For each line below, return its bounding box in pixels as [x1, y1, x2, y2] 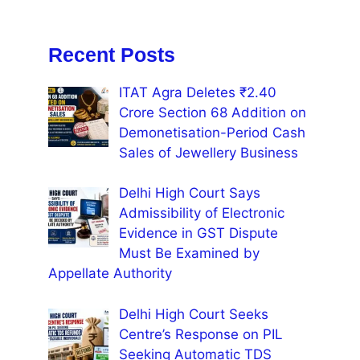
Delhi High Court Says [118, 185, 260, 202]
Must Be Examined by [118, 245, 260, 262]
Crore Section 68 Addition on [118, 104, 306, 121]
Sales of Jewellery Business [118, 144, 298, 161]
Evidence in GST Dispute [118, 225, 278, 242]
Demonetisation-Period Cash [118, 124, 305, 141]
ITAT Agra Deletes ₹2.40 [118, 84, 276, 100]
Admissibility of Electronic [118, 205, 284, 222]
